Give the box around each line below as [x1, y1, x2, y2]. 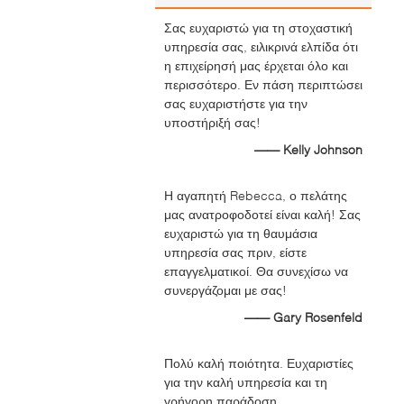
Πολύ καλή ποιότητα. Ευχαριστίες [164, 355, 353, 371]
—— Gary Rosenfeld [244, 309, 363, 325]
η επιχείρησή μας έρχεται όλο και [164, 58, 348, 73]
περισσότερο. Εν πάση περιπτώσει [164, 77, 363, 92]
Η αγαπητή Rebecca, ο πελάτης [164, 188, 347, 203]
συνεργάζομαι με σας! [164, 282, 287, 298]
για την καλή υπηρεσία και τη [164, 374, 327, 390]
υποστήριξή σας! [164, 115, 261, 130]
